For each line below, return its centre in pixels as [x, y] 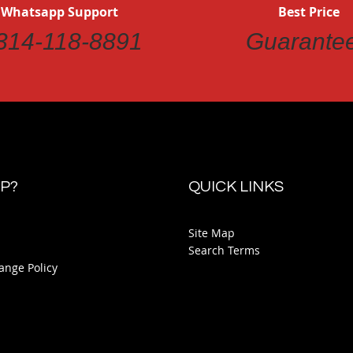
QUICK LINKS [236, 187]
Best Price [309, 12]
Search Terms [224, 250]
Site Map [212, 233]
